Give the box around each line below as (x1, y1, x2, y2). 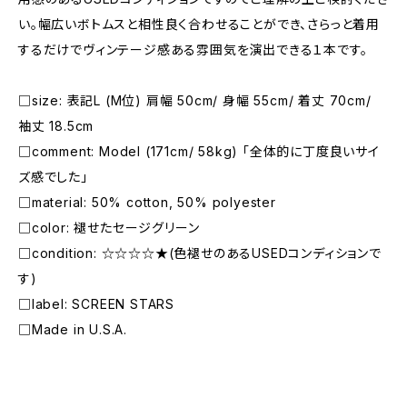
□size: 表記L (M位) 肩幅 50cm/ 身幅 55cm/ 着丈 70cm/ (18, 93, 372, 108)
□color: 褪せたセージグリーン (18, 220, 200, 235)
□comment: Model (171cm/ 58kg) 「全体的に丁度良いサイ (18, 144, 380, 159)
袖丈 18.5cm (18, 118, 94, 134)
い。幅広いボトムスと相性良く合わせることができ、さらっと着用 (18, 16, 380, 32)
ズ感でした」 (18, 169, 88, 184)
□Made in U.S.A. (18, 322, 128, 337)
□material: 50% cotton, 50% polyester (18, 194, 276, 210)
